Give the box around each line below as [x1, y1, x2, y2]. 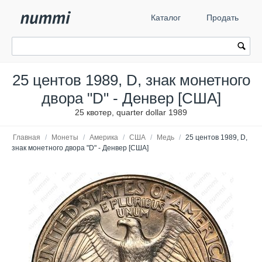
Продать [206, 13, 239, 22]
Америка [89, 133, 118, 142]
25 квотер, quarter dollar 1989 [75, 108, 187, 117]
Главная [13, 133, 40, 142]
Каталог [151, 13, 181, 22]
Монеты [51, 133, 78, 142]
